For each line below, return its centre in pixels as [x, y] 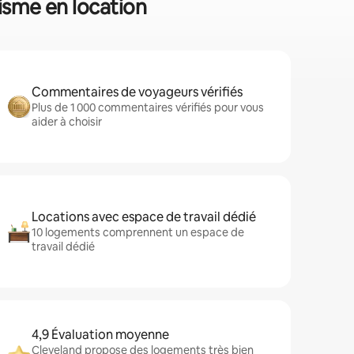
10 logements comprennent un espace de [138, 232]
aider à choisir [67, 122]
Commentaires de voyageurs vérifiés [137, 92]
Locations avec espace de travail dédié [144, 217]
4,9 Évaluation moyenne [100, 335]
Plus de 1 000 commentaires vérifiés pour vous [148, 107]
